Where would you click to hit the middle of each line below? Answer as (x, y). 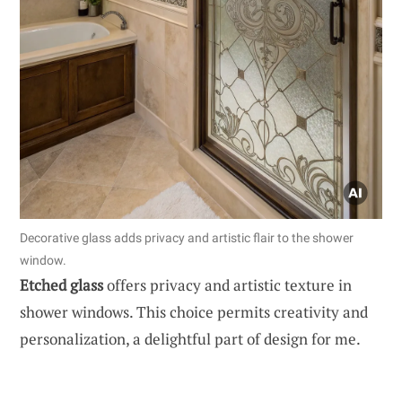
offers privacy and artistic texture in (227, 285)
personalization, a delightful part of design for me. (190, 339)
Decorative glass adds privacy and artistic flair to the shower (187, 238)
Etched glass (61, 285)
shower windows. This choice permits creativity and (194, 312)
